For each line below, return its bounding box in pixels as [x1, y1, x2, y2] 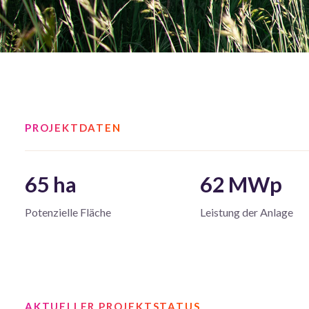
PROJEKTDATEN [25, 121, 121, 134]
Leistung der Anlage [200, 205, 294, 219]
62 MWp [200, 170, 282, 197]
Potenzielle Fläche [25, 205, 111, 219]
